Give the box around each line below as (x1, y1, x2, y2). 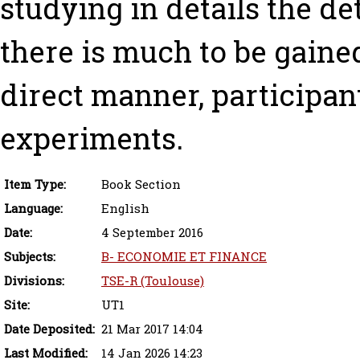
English (101, 200, 149, 218)
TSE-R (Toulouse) (101, 272, 204, 290)
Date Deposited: (4, 321, 95, 338)
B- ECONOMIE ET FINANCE (101, 248, 267, 266)
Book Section (101, 176, 181, 194)
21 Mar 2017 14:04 (101, 321, 203, 338)
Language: (4, 200, 63, 218)
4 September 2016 (101, 224, 203, 242)
